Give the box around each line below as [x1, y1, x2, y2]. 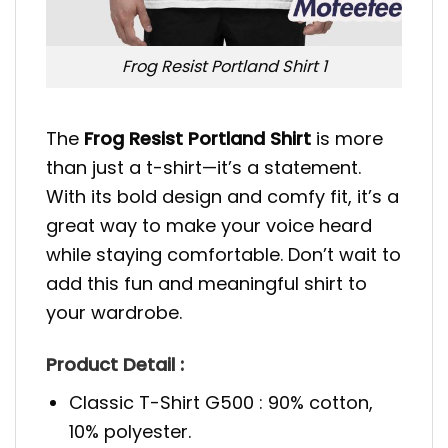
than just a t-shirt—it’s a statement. [46, 154, 361, 180]
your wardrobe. [46, 299, 182, 325]
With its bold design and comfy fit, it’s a [46, 183, 399, 209]
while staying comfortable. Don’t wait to [46, 241, 401, 267]
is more [311, 125, 383, 151]
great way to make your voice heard [46, 212, 372, 238]
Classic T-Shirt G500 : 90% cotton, [69, 390, 374, 416]
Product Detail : [46, 352, 184, 378]
